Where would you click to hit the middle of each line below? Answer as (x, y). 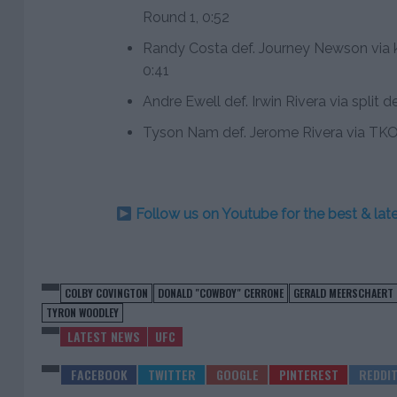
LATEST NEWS (104, 337)
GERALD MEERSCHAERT (343, 293)
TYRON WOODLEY (82, 313)
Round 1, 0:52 (186, 18)
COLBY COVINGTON (106, 293)
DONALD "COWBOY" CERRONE (221, 293)
